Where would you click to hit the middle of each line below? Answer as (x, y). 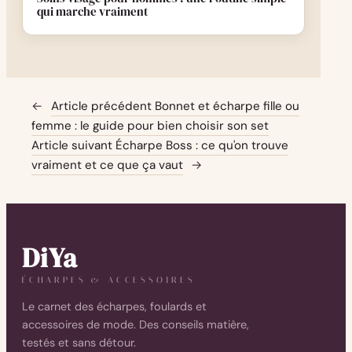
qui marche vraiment (92, 11)
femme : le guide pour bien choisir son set (150, 126)
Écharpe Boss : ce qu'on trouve (202, 145)
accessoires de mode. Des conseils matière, (136, 325)
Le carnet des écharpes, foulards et (114, 307)
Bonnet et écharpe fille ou (227, 106)
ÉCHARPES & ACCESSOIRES (109, 280)
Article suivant (72, 145)
